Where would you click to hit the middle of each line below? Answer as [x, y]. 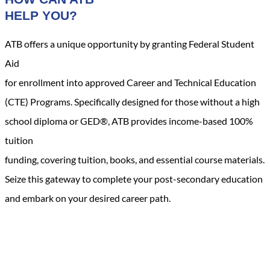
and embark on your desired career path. [88, 198]
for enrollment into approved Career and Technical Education [130, 82]
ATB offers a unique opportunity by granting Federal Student [130, 43]
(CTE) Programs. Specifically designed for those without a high [132, 101]
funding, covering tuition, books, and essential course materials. [135, 159]
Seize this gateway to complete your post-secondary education [134, 178]
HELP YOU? [41, 16]
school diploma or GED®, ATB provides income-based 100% [129, 121]
